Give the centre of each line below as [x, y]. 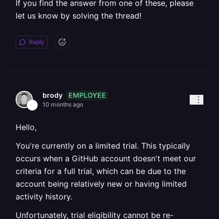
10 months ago [63, 104]
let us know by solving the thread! [78, 16]
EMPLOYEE [87, 95]
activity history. [44, 197]
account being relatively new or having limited [101, 184]
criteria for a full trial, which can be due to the [101, 171]
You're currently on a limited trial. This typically [103, 146]
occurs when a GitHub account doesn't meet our [106, 158]
